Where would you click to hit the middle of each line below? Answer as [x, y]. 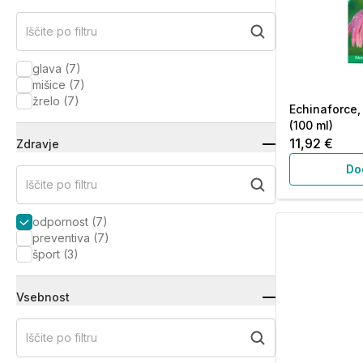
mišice [49, 85]
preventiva [61, 238]
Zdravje [38, 144]
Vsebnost [43, 297]
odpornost [60, 222]
